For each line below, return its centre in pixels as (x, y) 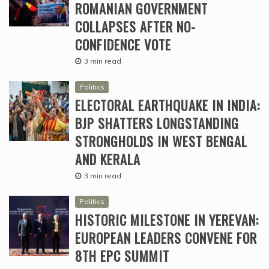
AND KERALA (108, 159)
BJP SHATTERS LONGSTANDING (157, 123)
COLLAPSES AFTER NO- (135, 27)
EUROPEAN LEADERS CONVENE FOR (166, 238)
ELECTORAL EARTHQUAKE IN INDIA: (168, 105)
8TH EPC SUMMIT (122, 256)
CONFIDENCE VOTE (123, 45)
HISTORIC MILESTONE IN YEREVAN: (167, 220)
